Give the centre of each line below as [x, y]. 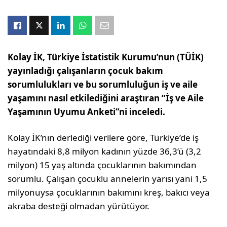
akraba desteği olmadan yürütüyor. [79, 206]
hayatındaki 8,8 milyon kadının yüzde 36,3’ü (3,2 [105, 151]
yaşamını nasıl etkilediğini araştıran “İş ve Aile [106, 98]
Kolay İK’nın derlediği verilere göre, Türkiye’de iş [103, 138]
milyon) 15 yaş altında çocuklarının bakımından [102, 165]
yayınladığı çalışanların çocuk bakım [86, 71]
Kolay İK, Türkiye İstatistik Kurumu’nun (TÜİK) [106, 57]
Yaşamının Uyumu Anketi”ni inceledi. [87, 112]
